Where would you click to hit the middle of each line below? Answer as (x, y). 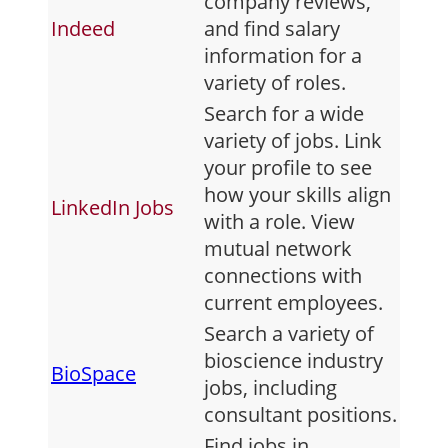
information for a (283, 56)
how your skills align (297, 195)
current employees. (293, 303)
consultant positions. (300, 415)
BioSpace (93, 374)
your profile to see (288, 168)
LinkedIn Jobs (112, 208)
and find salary (272, 29)
